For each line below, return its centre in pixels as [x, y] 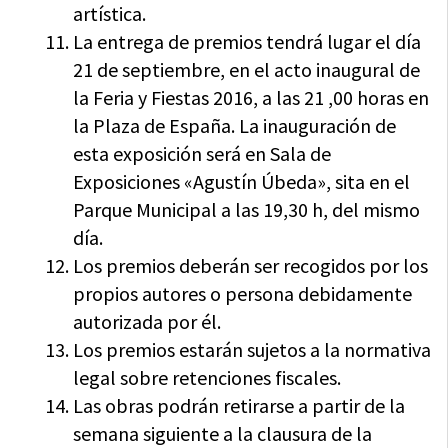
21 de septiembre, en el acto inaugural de [247, 70]
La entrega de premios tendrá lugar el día [247, 42]
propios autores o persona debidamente [243, 294]
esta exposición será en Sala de [202, 154]
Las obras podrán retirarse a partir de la [239, 406]
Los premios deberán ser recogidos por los [251, 266]
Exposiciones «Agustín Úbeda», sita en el [242, 182]
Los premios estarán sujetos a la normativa [252, 350]
